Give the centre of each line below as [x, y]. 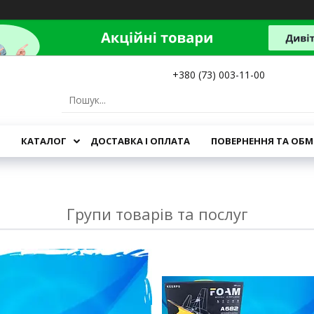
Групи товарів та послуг [157, 214]
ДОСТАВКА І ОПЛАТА [140, 141]
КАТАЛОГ [43, 141]
